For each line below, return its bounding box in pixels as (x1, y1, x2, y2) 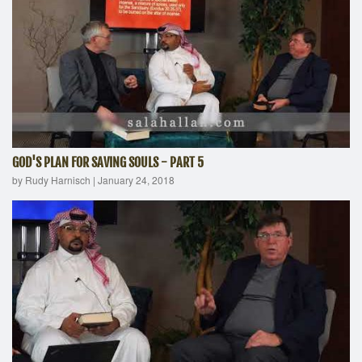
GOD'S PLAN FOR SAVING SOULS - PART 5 (12, 154, 204, 170)
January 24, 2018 (98, 172, 175, 187)
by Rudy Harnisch (12, 172, 90, 187)
